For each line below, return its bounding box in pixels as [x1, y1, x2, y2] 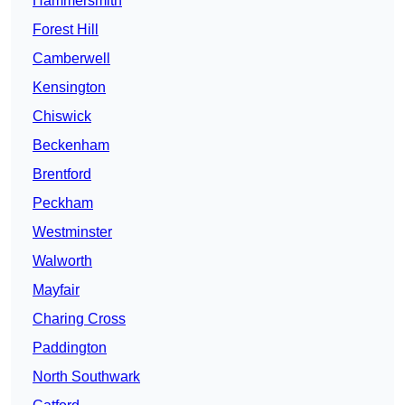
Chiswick [33, 108, 91, 125]
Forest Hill [33, 22, 99, 38]
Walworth [33, 253, 92, 269]
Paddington [33, 340, 107, 356]
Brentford [33, 166, 91, 183]
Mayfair [33, 282, 80, 298]
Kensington [33, 80, 106, 96]
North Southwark [33, 369, 140, 385]
